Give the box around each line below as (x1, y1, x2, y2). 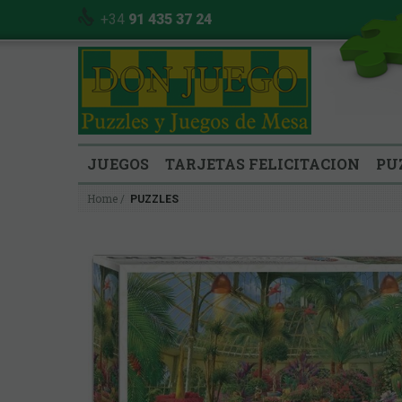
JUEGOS (87, 154, 149, 173)
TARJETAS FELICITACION (165, 154, 360, 173)
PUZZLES (130, 192, 179, 205)
